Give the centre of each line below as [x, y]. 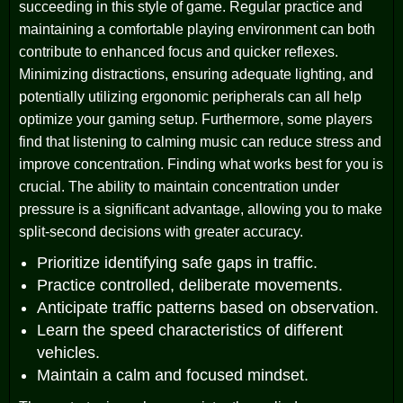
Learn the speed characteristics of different [190, 330]
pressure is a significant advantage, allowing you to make [201, 209]
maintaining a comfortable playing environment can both [197, 29]
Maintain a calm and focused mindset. [173, 375]
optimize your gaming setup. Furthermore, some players [196, 119]
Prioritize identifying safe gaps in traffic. [177, 262]
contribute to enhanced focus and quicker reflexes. [179, 51]
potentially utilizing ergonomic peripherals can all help [190, 96]
